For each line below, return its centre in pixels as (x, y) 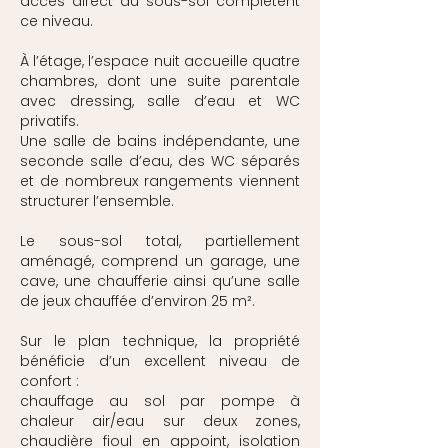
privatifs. (49, 121)
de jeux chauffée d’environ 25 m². (137, 301)
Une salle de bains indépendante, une (160, 141)
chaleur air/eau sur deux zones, (160, 421)
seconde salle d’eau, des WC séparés (160, 161)
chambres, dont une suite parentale (160, 81)
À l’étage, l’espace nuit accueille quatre (160, 61)
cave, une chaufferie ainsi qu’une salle (160, 281)
